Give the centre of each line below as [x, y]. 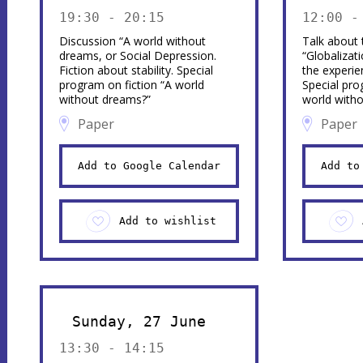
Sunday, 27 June [139, 321]
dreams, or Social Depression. [137, 56]
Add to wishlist [167, 221]
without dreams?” [105, 99]
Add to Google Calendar [149, 166]
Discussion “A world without [132, 41]
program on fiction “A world [131, 85]
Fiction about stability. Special [136, 70]
